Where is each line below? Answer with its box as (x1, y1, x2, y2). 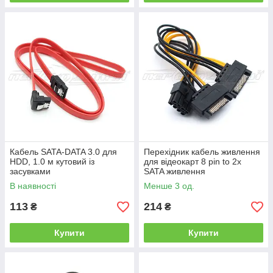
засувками (10, 166, 51, 176)
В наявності (10, 181, 56, 191)
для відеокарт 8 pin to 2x (144, 157, 241, 166)
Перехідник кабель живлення (144, 147, 260, 157)
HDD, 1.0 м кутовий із (10, 157, 94, 166)
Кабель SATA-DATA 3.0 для (10, 147, 117, 157)
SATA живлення (144, 166, 205, 176)
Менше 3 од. (144, 181, 194, 191)
